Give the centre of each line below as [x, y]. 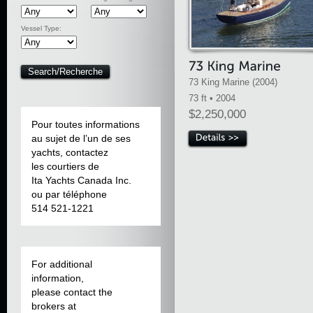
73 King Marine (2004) [233, 82]
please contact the [72, 292]
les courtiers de [65, 167]
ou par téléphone [69, 195]
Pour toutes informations [86, 125]
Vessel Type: [41, 29]
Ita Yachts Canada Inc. [81, 181]
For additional [62, 264]
